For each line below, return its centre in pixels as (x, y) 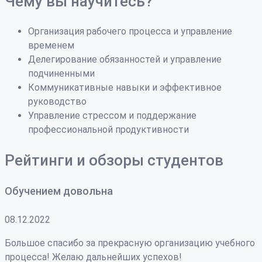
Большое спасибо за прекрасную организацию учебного (130, 243)
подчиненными (61, 73)
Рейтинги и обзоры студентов (114, 160)
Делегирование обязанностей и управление (125, 59)
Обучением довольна (59, 191)
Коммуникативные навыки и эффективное (125, 87)
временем (51, 45)
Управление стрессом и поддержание (112, 115)
